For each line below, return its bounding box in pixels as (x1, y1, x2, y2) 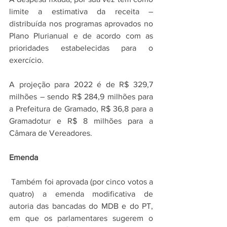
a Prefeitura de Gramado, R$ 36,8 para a (9, 104, 153, 113)
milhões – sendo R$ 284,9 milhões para (9, 92, 153, 101)
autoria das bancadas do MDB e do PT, (9, 202, 153, 211)
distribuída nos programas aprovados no (9, 19, 153, 28)
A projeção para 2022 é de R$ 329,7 (9, 80, 153, 89)
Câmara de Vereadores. (9, 129, 92, 138)
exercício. (9, 56, 44, 65)
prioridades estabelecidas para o (9, 44, 153, 53)
